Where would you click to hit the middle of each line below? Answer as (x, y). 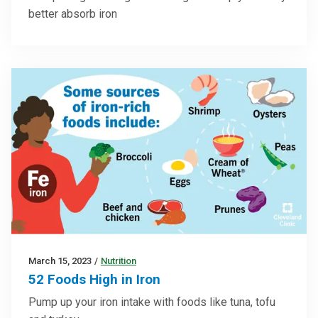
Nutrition (119, 261)
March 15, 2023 (60, 261)
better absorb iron (73, 14)
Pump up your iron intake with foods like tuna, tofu (152, 302)
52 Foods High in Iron (94, 280)
